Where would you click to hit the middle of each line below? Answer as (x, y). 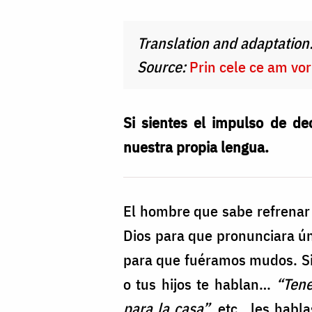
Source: (163, 67)
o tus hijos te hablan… (200, 284)
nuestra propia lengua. (196, 147)
